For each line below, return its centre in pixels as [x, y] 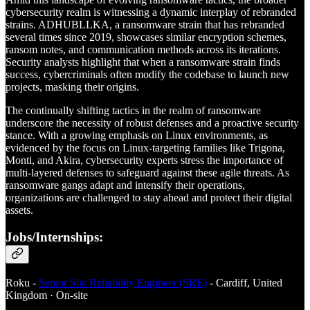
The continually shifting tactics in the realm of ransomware [133, 111]
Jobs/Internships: [54, 237]
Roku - [22, 282]
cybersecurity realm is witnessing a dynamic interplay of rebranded [151, 12]
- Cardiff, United [245, 282]
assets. [19, 210]
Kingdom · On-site [47, 295]
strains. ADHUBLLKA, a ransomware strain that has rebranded [145, 25]
